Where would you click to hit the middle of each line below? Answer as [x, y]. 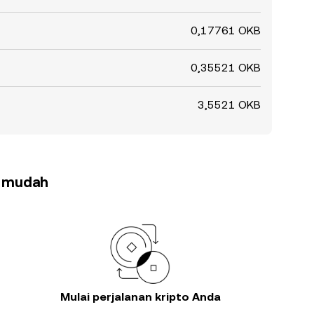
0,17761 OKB [226, 30]
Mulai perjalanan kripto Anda [140, 297]
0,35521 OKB [226, 68]
